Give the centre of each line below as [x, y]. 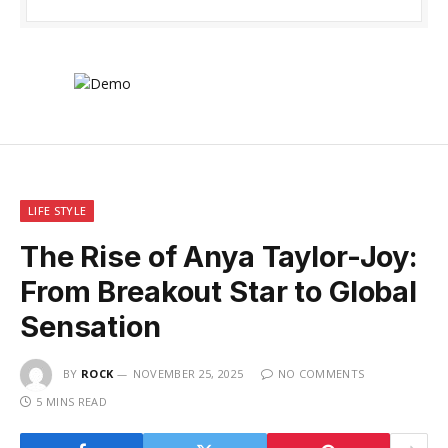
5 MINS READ [71, 401]
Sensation [90, 326]
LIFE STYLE [57, 210]
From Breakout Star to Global [218, 291]
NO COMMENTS [321, 373]
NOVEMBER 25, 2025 [188, 373]
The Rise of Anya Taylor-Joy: [219, 256]
